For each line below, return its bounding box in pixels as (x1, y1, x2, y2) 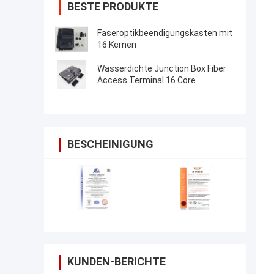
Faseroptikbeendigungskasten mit (97, 28, 232, 39)
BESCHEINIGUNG (67, 138, 154, 151)
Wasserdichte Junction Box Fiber (97, 64, 226, 74)
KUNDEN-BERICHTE (67, 255, 166, 268)
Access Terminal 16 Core (97, 75, 196, 86)
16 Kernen (97, 40, 136, 50)
